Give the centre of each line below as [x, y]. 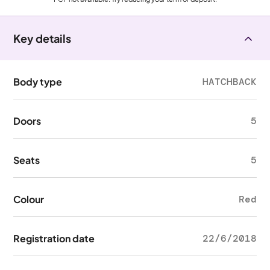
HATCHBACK [229, 82]
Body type [38, 82]
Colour [29, 199]
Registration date [54, 238]
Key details [42, 38]
